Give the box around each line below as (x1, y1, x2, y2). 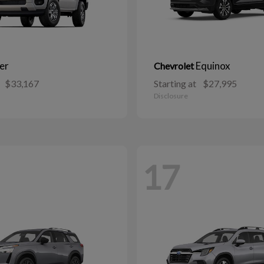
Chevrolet (154, 60, 196, 72)
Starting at (154, 78, 196, 90)
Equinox (196, 60, 230, 72)
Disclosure (154, 91, 188, 101)
